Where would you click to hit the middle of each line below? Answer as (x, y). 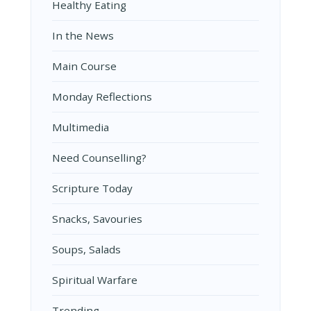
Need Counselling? (99, 157)
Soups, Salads (86, 249)
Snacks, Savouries (97, 218)
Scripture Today (92, 188)
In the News (83, 35)
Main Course (84, 66)
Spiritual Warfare (95, 279)
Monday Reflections (102, 96)
